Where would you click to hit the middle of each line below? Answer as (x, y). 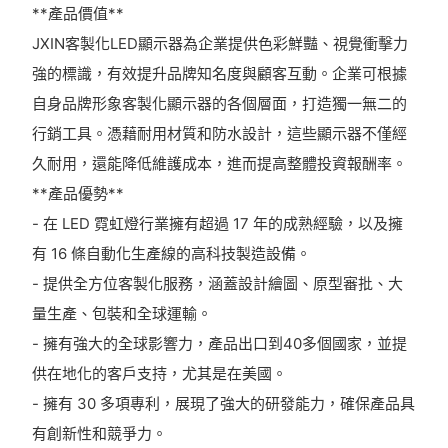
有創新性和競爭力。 (99, 433)
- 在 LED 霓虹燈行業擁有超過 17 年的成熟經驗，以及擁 (217, 223)
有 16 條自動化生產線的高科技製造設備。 (171, 253)
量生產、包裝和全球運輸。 (121, 313)
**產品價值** (77, 13)
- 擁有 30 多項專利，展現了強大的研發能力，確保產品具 (223, 403)
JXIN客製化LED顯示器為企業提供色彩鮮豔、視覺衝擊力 (219, 43)
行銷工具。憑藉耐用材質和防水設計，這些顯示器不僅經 (219, 133)
